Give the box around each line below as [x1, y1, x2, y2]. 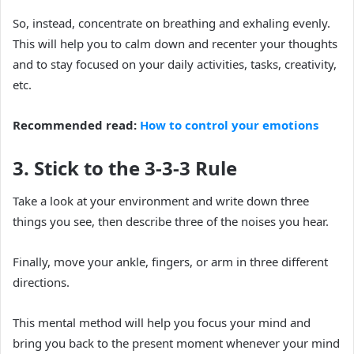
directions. [13, 273, 70, 290]
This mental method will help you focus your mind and [13, 314, 311, 330]
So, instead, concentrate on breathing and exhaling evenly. [13, 15, 330, 32]
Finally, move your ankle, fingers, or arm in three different [13, 253, 328, 269]
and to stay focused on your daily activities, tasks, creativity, [13, 56, 337, 73]
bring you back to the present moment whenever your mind [13, 334, 340, 351]
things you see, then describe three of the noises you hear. [13, 213, 329, 229]
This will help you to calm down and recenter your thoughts [13, 36, 337, 52]
